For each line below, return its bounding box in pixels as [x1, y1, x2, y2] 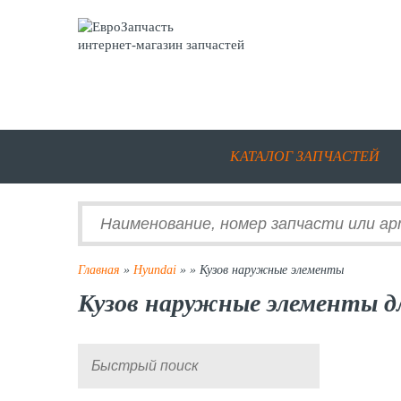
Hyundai [133, 263, 176, 277]
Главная [78, 263, 120, 277]
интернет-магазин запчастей [78, 38, 244, 52]
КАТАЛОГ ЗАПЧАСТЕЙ [229, 149, 380, 164]
